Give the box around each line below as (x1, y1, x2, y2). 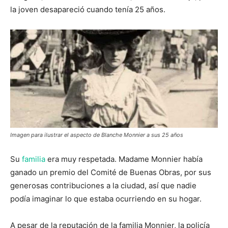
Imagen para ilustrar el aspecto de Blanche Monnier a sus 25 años (10, 131, 183, 138)
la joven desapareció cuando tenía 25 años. (10, 5, 165, 15)
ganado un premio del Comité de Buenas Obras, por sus (10, 167, 211, 177)
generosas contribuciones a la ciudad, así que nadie (10, 180, 196, 190)
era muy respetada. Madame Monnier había (45, 154, 203, 164)
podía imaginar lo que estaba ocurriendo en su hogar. (10, 193, 202, 204)
